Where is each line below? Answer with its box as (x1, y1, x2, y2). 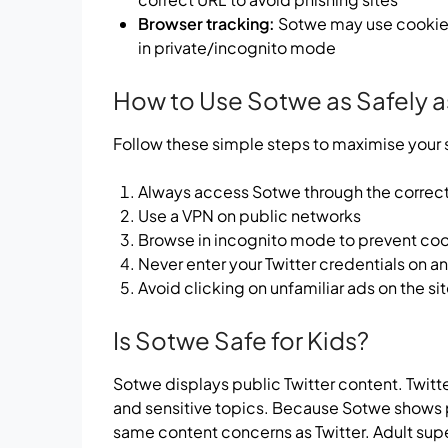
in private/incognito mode (138, 36, 337, 58)
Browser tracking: (138, 12, 276, 34)
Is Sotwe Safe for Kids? (113, 324, 370, 355)
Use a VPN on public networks (138, 204, 362, 226)
